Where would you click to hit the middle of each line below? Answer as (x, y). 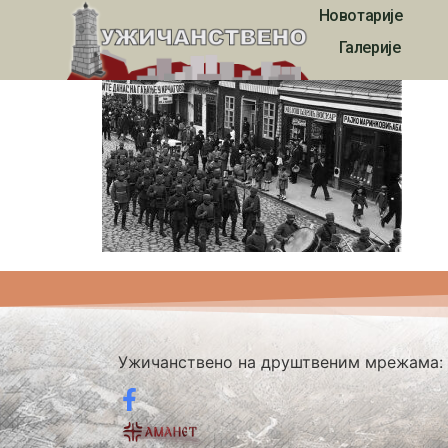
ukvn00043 (213, 31)
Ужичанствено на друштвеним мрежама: (280, 361)
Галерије (369, 47)
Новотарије (360, 15)
